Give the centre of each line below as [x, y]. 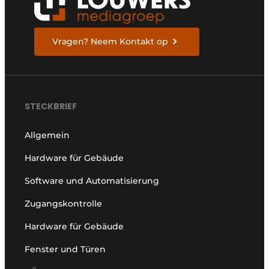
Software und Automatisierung [92, 180]
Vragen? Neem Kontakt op [110, 42]
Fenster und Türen [65, 249]
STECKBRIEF [51, 106]
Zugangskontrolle [64, 203]
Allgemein [47, 135]
